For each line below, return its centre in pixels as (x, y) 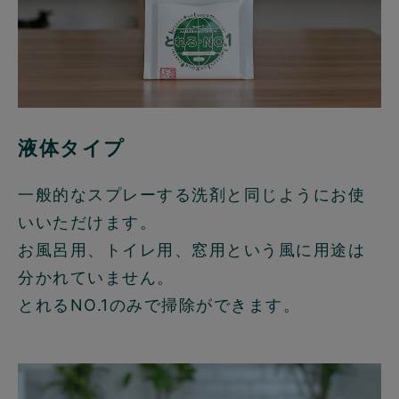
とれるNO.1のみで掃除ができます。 (159, 305)
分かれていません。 (96, 277)
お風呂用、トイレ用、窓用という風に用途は (191, 249)
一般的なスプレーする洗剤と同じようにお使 (191, 194)
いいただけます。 (87, 222)
